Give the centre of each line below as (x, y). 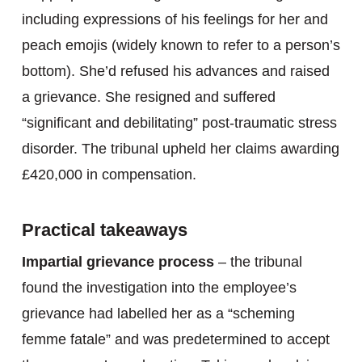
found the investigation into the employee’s (159, 288)
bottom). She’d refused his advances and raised (175, 71)
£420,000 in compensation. (109, 175)
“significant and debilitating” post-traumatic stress (179, 123)
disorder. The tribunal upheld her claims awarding (180, 149)
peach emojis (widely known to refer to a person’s (181, 45)
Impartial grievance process (118, 262)
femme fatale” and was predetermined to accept (175, 339)
